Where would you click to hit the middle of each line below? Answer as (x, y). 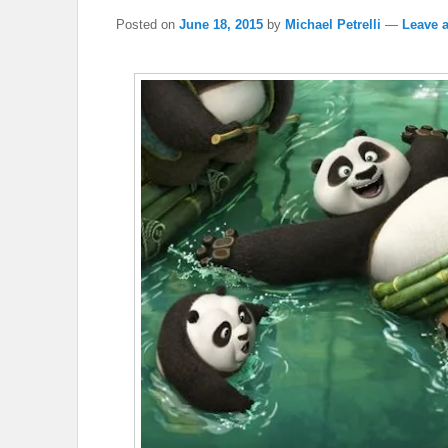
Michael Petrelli (333, 24)
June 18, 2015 (221, 24)
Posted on (147, 24)
